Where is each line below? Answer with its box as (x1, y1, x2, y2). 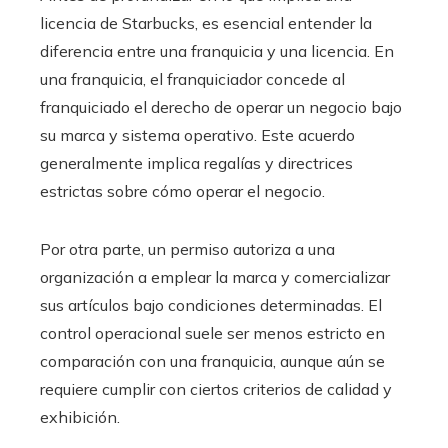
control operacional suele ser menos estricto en (40, 323, 385, 344)
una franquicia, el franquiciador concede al (40, 69, 345, 90)
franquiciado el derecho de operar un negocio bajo (40, 97, 402, 118)
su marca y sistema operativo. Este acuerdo (40, 125, 355, 146)
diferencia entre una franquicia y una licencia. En (40, 41, 394, 62)
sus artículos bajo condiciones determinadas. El (40, 295, 382, 316)
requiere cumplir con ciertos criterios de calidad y (40, 379, 392, 400)
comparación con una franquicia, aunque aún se (40, 351, 385, 372)
